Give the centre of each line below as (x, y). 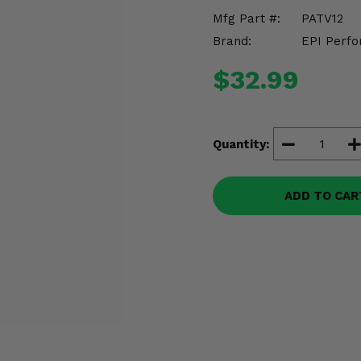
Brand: (232, 41)
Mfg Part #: (247, 19)
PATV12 (322, 19)
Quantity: (241, 144)
